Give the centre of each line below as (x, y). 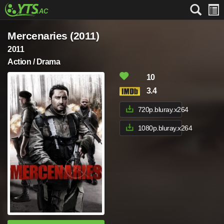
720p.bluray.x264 (163, 109)
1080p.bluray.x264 (165, 128)
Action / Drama (34, 62)
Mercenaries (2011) (53, 36)
